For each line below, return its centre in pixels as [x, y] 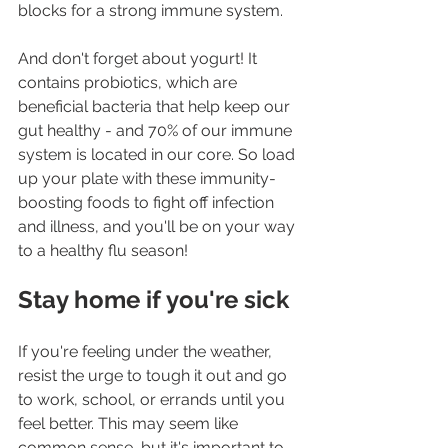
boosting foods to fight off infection [148, 202]
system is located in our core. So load [158, 154]
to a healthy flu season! [103, 250]
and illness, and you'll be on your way [158, 226]
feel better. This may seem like [130, 423]
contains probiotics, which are [129, 82]
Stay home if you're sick [153, 299]
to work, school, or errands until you [153, 399]
